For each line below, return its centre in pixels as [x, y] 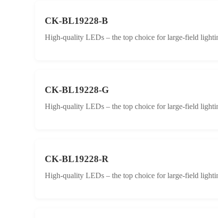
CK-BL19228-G [77, 90]
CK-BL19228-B [76, 21]
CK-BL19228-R [77, 159]
